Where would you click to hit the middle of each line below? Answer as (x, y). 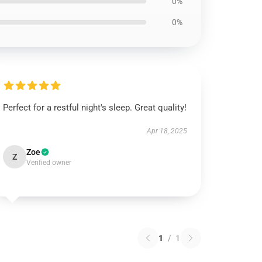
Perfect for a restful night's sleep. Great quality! (95, 108)
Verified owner (49, 163)
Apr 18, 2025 (167, 131)
